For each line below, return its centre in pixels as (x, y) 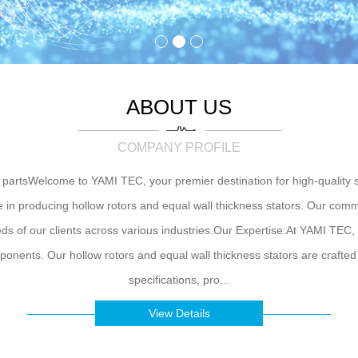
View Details (179, 313)
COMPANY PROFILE (179, 147)
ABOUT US (179, 107)
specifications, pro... (179, 280)
